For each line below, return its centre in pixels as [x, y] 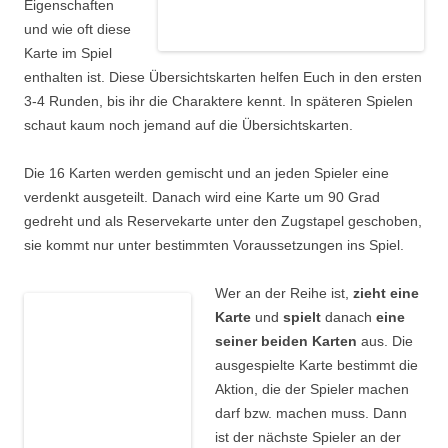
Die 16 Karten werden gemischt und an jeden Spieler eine [206, 173]
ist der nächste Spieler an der [308, 437]
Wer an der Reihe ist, [284, 293]
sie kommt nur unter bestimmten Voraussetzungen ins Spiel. [214, 245]
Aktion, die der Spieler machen [312, 389]
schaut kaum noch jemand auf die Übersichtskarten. [188, 125]
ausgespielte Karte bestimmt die [316, 365]
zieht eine [386, 293]
